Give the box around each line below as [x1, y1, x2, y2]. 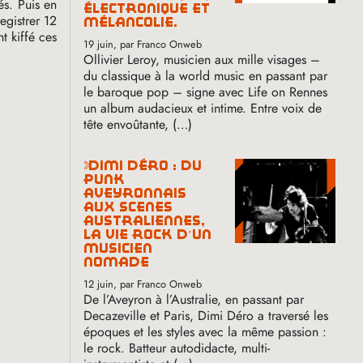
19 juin [83, 36, 114, 52]
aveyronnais [83, 186, 187, 200]
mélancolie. [83, 15, 178, 29]
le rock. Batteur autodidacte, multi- [83, 338, 271, 357]
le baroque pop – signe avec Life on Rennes [83, 82, 328, 101]
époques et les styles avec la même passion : [83, 322, 327, 341]
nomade [83, 254, 150, 269]
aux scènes [83, 199, 173, 214]
